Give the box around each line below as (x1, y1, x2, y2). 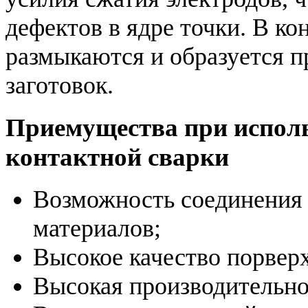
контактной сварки (5, 142, 229, 171)
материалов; (33, 214, 161, 242)
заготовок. (5, 71, 113, 100)
